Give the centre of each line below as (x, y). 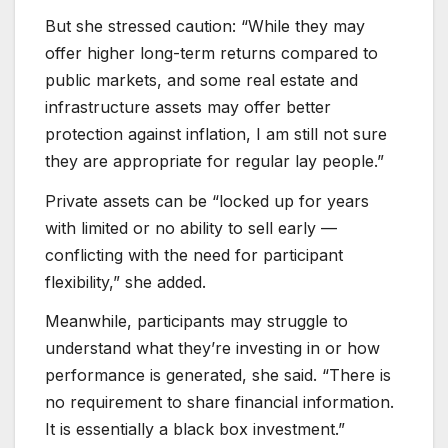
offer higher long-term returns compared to (211, 52)
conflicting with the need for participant (194, 254)
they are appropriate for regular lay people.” (214, 160)
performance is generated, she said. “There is (218, 375)
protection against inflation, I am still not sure (216, 133)
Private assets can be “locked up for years (207, 200)
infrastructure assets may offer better (188, 106)
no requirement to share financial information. (219, 402)
